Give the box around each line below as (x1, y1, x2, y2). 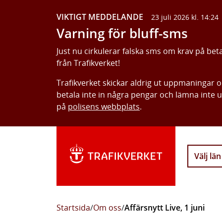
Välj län (194, 151, 221, 162)
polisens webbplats (68, 101, 140, 112)
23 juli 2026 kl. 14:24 (151, 12, 219, 22)
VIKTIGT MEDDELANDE (56, 11, 143, 22)
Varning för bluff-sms (56, 25, 188, 42)
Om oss (93, 202, 121, 213)
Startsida (56, 202, 90, 213)
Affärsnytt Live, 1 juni (124, 202, 205, 213)
